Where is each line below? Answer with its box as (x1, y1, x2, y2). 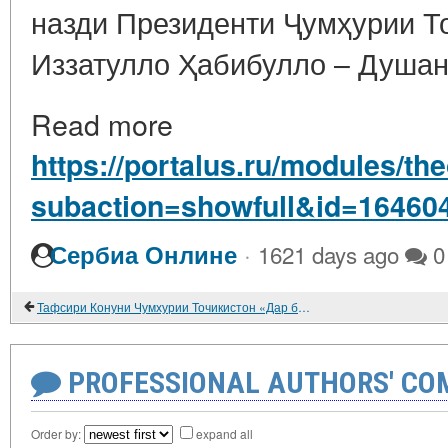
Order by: (31, 425, 84, 443)
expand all (196, 425, 253, 443)
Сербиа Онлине (50, 237, 237, 273)
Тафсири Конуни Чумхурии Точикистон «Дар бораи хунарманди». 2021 (298, 298, 310, 316)
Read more (31, 103, 173, 145)
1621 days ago (258, 238, 399, 271)
